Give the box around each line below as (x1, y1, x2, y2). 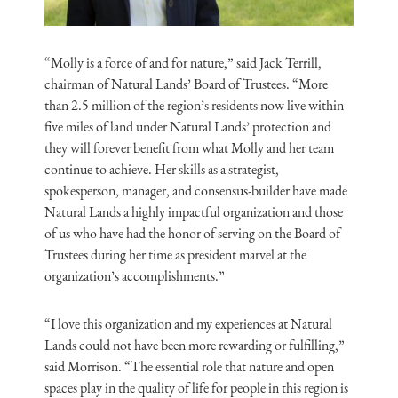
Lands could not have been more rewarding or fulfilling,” (44, 336, 345, 354)
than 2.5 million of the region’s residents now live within (44, 96, 344, 115)
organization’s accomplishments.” (44, 267, 225, 285)
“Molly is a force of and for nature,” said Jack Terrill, (44, 53, 322, 72)
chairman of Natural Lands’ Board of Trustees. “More (44, 75, 328, 93)
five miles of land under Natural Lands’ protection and (44, 117, 331, 136)
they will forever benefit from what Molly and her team (44, 139, 334, 157)
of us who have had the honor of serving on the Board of (44, 224, 340, 243)
